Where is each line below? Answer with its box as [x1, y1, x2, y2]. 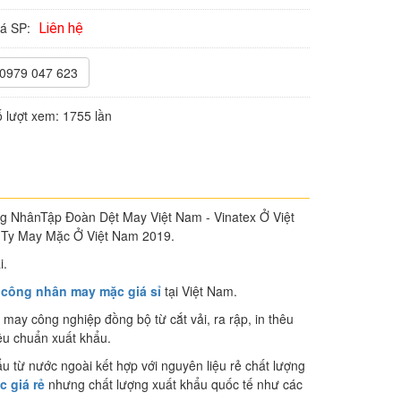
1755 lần [59, 107, 112, 124]
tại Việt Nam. [161, 282, 237, 300]
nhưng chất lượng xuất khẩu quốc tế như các [45, 375, 303, 393]
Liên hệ [38, 20, 83, 37]
